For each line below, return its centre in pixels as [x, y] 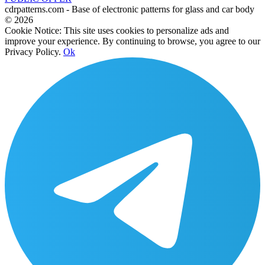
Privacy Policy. [33, 51]
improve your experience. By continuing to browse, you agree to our [132, 41]
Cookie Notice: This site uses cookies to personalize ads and [117, 30]
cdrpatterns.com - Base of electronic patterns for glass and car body [130, 9]
